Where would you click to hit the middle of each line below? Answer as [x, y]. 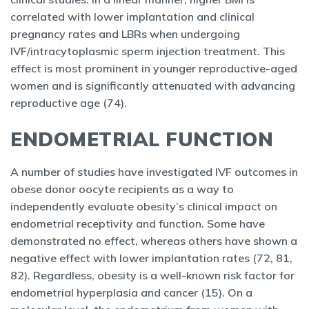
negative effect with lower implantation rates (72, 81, [151, 258]
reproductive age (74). [71, 103]
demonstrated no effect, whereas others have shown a [154, 241]
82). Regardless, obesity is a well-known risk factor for [152, 275]
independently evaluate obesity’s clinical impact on [144, 206]
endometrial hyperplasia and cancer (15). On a [131, 292]
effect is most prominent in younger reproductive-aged [154, 68]
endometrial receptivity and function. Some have [138, 223]
